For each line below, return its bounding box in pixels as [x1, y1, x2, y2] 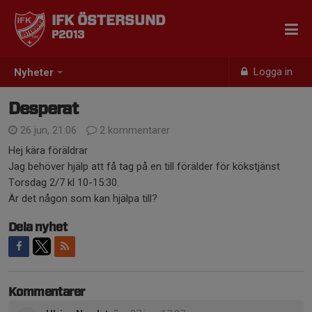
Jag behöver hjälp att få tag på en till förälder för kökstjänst [8, 160, 280, 173]
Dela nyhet [8, 221, 67, 233]
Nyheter [14, 66, 54, 79]
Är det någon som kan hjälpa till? [8, 192, 157, 205]
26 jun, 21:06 [17, 124, 79, 136]
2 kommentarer [97, 124, 170, 136]
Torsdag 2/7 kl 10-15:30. [8, 176, 119, 189]
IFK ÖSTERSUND [52, 14, 165, 28]
